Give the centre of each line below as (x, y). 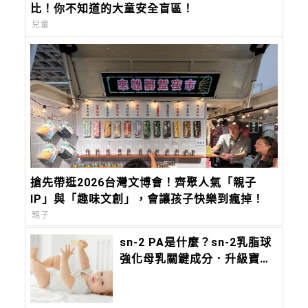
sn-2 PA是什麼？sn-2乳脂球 (196, 242)
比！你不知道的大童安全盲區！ (112, 9)
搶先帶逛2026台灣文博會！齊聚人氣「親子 (144, 182)
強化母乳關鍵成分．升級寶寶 (196, 258)
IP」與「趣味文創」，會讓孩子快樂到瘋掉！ (147, 199)
